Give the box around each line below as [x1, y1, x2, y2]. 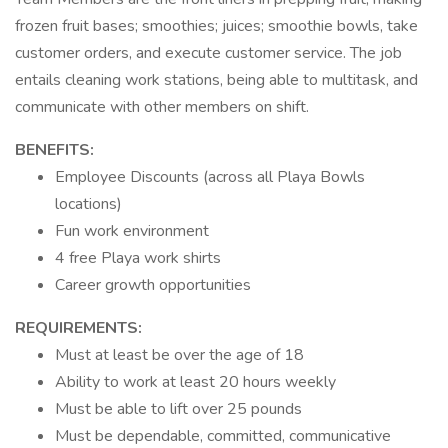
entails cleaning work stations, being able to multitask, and [15, 69, 418, 91]
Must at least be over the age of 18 [55, 344, 304, 366]
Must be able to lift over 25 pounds [55, 398, 302, 420]
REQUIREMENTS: [15, 317, 142, 339]
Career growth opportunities [55, 274, 251, 296]
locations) [55, 193, 122, 215]
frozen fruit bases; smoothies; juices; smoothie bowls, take [15, 15, 418, 37]
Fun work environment [55, 220, 209, 242]
